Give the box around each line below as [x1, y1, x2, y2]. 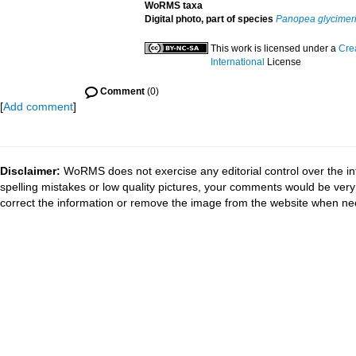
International [210, 56, 265, 68]
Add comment [3, 100, 73, 113]
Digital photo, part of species [144, 14, 273, 25]
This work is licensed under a [210, 43, 339, 54]
